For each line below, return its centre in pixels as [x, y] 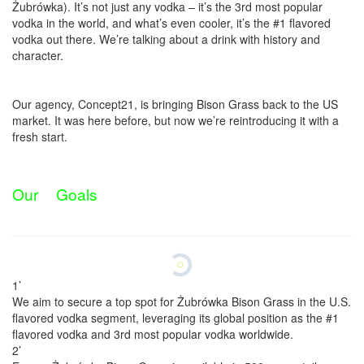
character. [38, 56]
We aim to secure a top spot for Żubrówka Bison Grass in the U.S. [182, 301]
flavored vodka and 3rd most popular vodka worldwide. [153, 334]
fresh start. [40, 137]
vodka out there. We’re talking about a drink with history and [166, 39]
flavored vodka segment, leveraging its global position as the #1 [175, 317]
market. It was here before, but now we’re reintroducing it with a [175, 121]
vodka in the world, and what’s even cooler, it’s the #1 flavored [171, 23]
